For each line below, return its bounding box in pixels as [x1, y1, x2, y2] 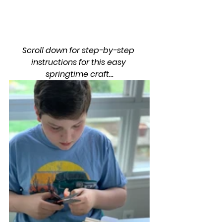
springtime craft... [45, 68, 113, 80]
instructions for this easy [31, 56, 128, 68]
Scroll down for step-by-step [22, 44, 136, 56]
